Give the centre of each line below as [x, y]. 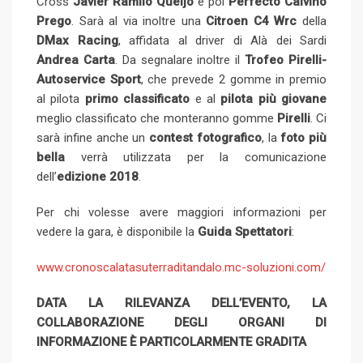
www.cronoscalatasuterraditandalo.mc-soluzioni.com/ [181, 268]
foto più [303, 138]
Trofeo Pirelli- [286, 60]
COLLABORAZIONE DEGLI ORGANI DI [181, 323]
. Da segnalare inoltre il [180, 60]
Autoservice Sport [89, 80]
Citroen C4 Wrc [252, 21]
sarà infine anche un [93, 138]
